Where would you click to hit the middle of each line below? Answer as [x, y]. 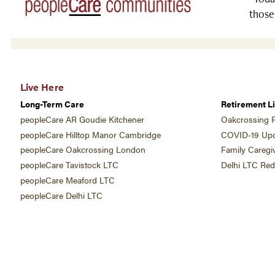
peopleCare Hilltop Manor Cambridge [91, 134]
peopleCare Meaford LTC [68, 180]
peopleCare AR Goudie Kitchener [82, 119]
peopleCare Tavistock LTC [69, 165]
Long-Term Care [52, 104]
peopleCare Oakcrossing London [83, 150]
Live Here [42, 87]
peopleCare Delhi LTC [61, 195]
